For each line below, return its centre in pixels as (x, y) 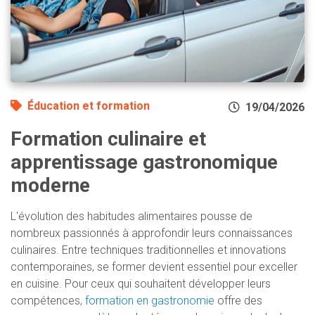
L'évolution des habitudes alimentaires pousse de (131, 216)
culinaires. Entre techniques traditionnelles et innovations (148, 250)
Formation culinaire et (108, 139)
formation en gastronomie (150, 300)
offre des (238, 300)
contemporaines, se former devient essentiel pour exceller (154, 266)
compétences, (48, 300)
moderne (50, 185)
